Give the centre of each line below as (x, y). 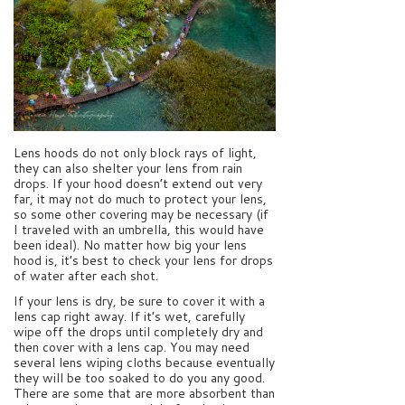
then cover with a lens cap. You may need (132, 347)
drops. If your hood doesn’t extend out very (138, 184)
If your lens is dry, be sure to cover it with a (139, 301)
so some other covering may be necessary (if (141, 215)
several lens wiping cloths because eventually (144, 362)
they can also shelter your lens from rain (128, 169)
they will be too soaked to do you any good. (139, 377)
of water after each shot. (86, 276)
